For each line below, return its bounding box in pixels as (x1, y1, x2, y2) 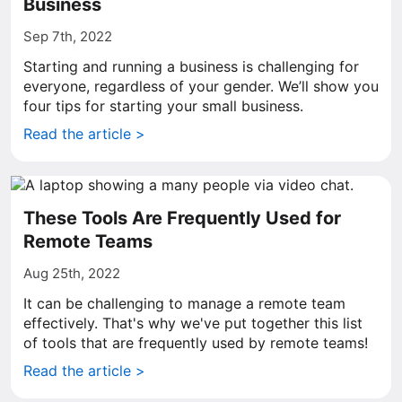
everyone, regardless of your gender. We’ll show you (23, 77, 379, 95)
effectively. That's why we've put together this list (23, 314, 363, 332)
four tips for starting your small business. (23, 97, 303, 115)
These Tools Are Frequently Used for (23, 207, 341, 229)
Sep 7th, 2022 (23, 28, 112, 45)
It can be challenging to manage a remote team (23, 294, 345, 312)
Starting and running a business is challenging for (23, 57, 359, 75)
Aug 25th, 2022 (23, 265, 120, 282)
